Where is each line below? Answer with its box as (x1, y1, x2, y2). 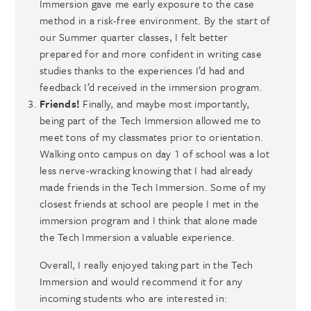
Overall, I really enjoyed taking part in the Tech (40, 256, 253, 272)
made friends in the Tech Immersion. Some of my (40, 178, 267, 194)
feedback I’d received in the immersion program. (40, 78, 262, 94)
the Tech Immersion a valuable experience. (40, 228, 235, 244)
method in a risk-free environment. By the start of (40, 12, 271, 28)
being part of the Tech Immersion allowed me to (40, 112, 262, 128)
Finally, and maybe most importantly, (80, 95, 250, 111)
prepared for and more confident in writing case (40, 45, 262, 61)
